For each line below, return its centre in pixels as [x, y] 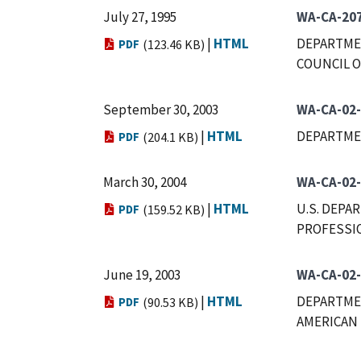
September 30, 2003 [161, 110]
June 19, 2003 [142, 275]
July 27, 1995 [140, 17]
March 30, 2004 [145, 182]
